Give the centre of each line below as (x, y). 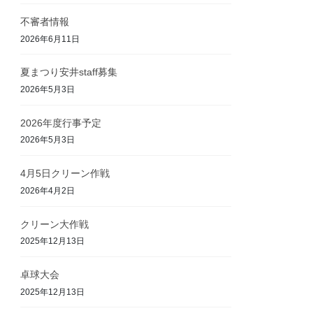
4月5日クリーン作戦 (65, 174)
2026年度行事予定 (61, 123)
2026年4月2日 (48, 190)
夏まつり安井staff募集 (69, 72)
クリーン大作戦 (55, 224)
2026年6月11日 (50, 39)
